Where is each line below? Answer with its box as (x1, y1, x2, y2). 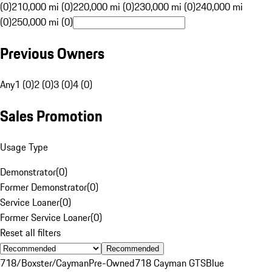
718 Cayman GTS (135, 255, 206, 270)
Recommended (106, 243, 159, 253)
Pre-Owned (89, 255, 135, 270)
